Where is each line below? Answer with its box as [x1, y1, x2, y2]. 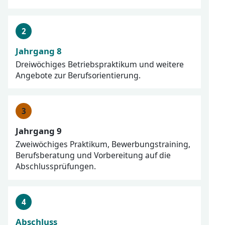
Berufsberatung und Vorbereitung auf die [16, 150, 171, 161]
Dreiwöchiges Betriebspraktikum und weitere [16, 59, 184, 70]
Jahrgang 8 [16, 45, 62, 57]
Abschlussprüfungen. [16, 161, 96, 172]
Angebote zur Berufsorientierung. [16, 70, 141, 81]
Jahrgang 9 [16, 125, 62, 137]
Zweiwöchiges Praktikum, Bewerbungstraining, [16, 139, 191, 150]
